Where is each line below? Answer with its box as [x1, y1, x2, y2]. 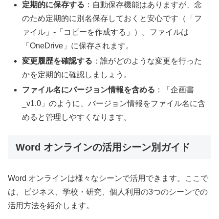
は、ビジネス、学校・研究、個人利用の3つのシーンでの [8, 187, 208, 196]
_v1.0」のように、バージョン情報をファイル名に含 [22, 99, 206, 108]
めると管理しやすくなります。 [22, 113, 132, 122]
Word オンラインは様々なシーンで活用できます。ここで [8, 174, 208, 182]
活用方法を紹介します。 [8, 201, 94, 210]
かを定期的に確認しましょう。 [22, 70, 132, 79]
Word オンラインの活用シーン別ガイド [16, 141, 190, 153]
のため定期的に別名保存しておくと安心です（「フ [22, 14, 202, 22]
